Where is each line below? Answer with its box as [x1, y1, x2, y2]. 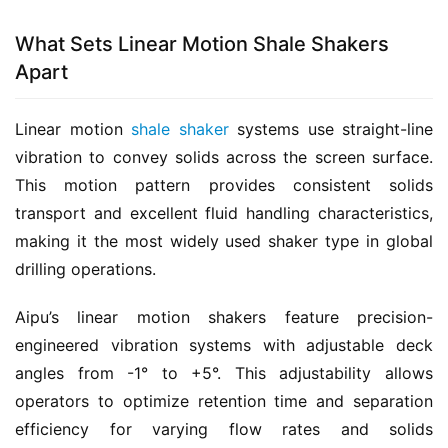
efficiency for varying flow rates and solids [15, 418, 433, 439]
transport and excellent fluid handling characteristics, [15, 202, 433, 223]
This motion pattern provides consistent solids [15, 174, 433, 195]
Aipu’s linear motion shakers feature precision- [15, 306, 433, 327]
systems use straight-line [228, 118, 433, 139]
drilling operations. [15, 258, 156, 279]
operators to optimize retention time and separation [15, 390, 433, 411]
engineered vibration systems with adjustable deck [15, 334, 433, 355]
